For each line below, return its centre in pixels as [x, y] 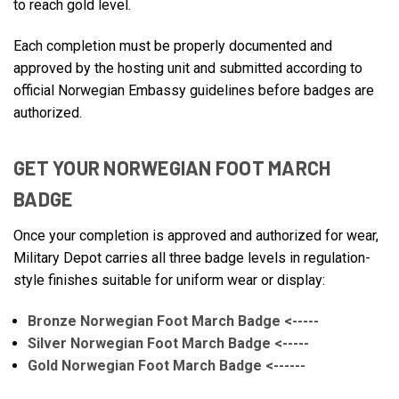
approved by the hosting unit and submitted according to [188, 69]
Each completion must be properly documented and [173, 46]
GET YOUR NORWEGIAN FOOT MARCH [172, 168]
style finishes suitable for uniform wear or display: [169, 281]
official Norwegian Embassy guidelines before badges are [194, 91]
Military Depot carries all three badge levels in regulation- [192, 258]
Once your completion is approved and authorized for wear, [196, 236]
